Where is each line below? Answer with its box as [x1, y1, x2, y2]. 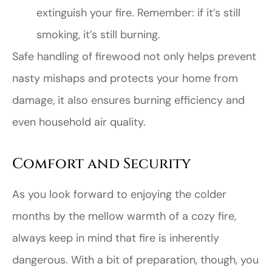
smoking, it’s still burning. [36, 27, 160, 42]
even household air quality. [12, 115, 146, 130]
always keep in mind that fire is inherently [12, 231, 219, 246]
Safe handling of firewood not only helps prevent [12, 49, 256, 64]
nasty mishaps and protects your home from [12, 71, 238, 86]
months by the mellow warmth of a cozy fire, [12, 209, 236, 224]
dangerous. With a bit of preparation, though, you [12, 253, 259, 268]
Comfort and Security [12, 154, 191, 174]
